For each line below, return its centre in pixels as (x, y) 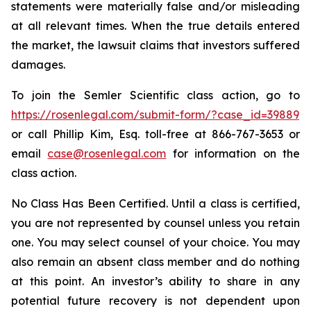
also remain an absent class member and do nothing (155, 262)
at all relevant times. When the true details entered (155, 26)
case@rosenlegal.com (107, 153)
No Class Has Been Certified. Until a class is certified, (155, 203)
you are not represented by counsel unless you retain (155, 223)
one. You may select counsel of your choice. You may (155, 242)
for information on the (233, 153)
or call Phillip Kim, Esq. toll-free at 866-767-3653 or (155, 134)
